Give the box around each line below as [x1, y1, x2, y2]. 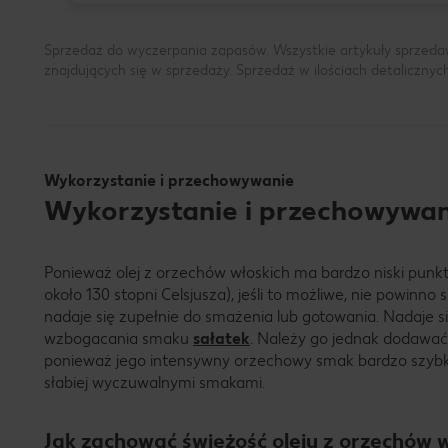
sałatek [193, 329, 250, 349]
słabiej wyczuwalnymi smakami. [44, 373, 265, 393]
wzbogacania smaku [44, 329, 193, 349]
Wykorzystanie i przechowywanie [44, 171, 294, 191]
